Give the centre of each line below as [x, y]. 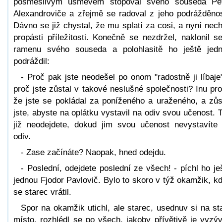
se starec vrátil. [42, 192]
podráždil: [31, 61]
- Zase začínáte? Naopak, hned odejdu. [93, 152]
